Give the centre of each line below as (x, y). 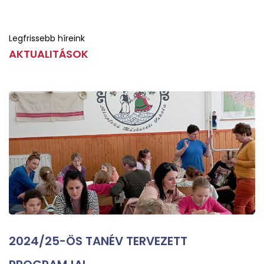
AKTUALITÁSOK (49, 54)
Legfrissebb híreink (47, 38)
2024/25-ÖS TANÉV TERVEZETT (98, 241)
